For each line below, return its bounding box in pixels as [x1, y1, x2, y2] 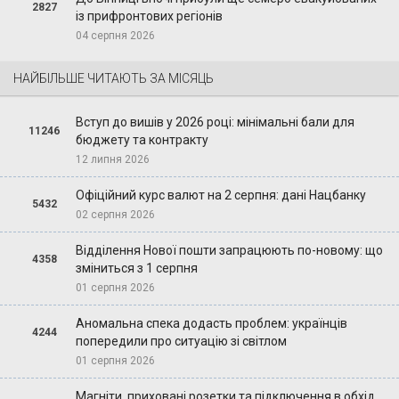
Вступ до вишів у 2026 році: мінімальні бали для [75, 115, 354, 130]
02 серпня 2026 [75, 208, 155, 222]
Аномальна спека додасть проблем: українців [75, 316, 347, 331]
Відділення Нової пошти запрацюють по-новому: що [75, 243, 383, 258]
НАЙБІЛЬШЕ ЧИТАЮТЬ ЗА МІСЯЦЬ [13, 71, 214, 86]
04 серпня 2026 [75, 29, 155, 43]
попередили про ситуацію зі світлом [75, 334, 287, 349]
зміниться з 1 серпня [75, 261, 198, 276]
